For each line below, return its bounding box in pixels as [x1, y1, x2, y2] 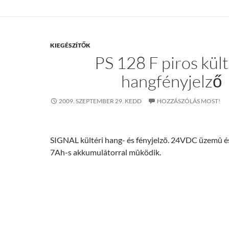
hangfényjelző [121, 71, 222, 91]
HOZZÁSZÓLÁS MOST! [157, 97, 220, 105]
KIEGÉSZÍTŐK [50, 41, 90, 49]
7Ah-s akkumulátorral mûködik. [50, 147, 161, 157]
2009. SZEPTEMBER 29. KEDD [59, 97, 142, 105]
